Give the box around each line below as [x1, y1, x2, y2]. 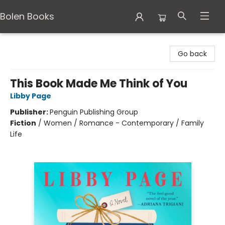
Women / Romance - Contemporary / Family [44, 118, 204, 128]
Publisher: [10, 107, 50, 117]
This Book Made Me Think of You [10, 76, 187, 91]
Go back [178, 49, 207, 59]
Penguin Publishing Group [50, 107, 138, 117]
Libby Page [10, 91, 51, 101]
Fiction [10, 118, 36, 128]
